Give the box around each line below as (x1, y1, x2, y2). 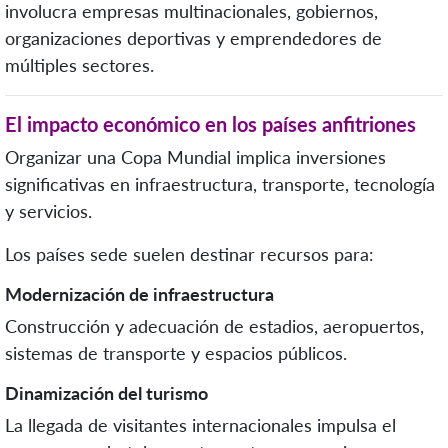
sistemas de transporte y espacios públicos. (5, 341, 347, 364)
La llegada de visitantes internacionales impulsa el (5, 413, 396, 436)
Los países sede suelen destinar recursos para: (5, 242, 374, 265)
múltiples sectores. (5, 53, 154, 76)
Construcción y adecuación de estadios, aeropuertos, (5, 314, 424, 337)
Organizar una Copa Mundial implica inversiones (5, 145, 386, 168)
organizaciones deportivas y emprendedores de (5, 26, 382, 49)
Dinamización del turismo (5, 381, 208, 404)
